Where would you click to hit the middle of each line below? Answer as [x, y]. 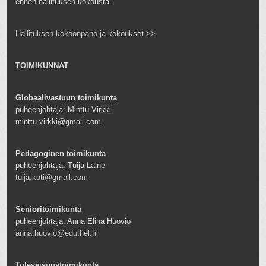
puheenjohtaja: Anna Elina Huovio [73, 221]
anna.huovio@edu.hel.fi [56, 233]
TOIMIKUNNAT [42, 65]
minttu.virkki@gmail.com [58, 121]
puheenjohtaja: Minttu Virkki [64, 109]
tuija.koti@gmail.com [52, 178]
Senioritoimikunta [49, 210]
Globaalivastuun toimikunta [66, 97]
